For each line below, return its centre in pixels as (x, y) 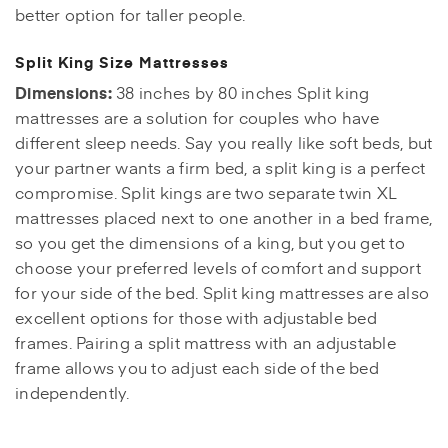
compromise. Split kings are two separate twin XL (206, 192)
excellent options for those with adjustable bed (196, 317)
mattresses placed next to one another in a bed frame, (224, 217)
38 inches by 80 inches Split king (243, 92)
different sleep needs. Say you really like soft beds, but (224, 142)
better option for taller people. (130, 13)
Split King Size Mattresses (122, 62)
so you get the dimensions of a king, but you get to (210, 242)
